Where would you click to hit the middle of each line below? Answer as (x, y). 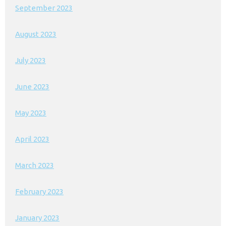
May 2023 (31, 113)
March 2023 (35, 165)
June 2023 (32, 87)
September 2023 (44, 8)
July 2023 (31, 60)
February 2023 (39, 191)
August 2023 (36, 34)
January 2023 (37, 218)
